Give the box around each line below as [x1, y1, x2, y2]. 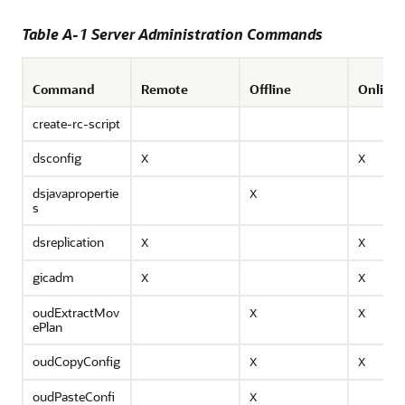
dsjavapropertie [33, 184, 118, 202]
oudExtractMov [33, 304, 119, 321]
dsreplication [33, 233, 104, 250]
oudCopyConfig [33, 353, 120, 370]
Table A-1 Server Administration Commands [22, 24, 323, 43]
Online [358, 80, 399, 98]
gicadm [33, 268, 74, 286]
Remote [141, 80, 188, 98]
